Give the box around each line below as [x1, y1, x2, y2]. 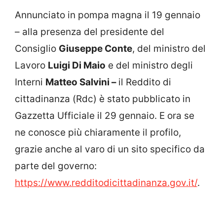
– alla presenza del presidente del [15, 26, 164, 37]
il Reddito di [118, 76, 171, 88]
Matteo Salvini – [45, 76, 118, 88]
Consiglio [15, 42, 59, 54]
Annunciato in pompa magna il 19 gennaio [15, 9, 200, 21]
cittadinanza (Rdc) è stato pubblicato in [15, 93, 190, 105]
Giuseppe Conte [59, 42, 132, 54]
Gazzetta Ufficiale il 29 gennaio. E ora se [15, 110, 194, 121]
